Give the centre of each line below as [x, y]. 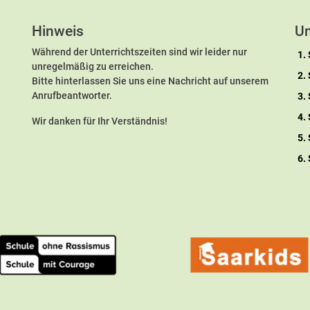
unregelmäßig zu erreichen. [93, 67]
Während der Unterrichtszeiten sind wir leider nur [139, 52]
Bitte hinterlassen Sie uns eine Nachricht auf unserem [150, 81]
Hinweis [58, 31]
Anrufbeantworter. [72, 96]
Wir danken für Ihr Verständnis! [100, 121]
